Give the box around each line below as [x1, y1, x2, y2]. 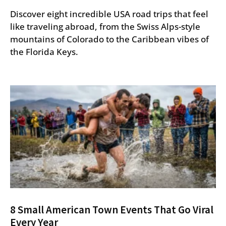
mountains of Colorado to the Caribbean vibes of [10, 33, 209, 45]
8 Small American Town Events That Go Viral [10, 202, 213, 216]
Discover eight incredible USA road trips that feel [10, 8, 208, 20]
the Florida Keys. [10, 45, 78, 58]
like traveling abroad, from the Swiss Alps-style [10, 20, 200, 32]
